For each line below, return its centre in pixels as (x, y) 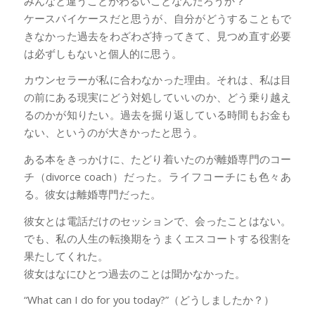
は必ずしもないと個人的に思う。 (103, 53)
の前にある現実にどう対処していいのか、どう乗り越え (157, 97)
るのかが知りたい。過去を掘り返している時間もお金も (157, 115)
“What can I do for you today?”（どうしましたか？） (149, 300)
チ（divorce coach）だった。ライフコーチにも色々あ (157, 177)
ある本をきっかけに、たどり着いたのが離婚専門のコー (157, 159)
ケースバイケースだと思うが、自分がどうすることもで (157, 18)
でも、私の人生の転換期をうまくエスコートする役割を (157, 238)
